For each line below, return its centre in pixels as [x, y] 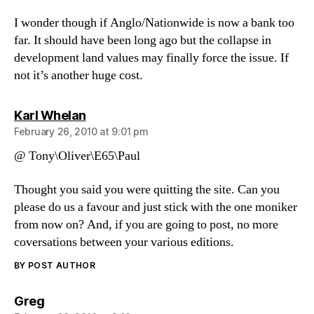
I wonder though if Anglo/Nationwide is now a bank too [154, 23]
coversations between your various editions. [124, 242]
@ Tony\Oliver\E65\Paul [77, 156]
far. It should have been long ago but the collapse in [143, 40]
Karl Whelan [50, 115]
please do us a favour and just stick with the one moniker [156, 207]
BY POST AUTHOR [55, 265]
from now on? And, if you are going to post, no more [146, 224]
